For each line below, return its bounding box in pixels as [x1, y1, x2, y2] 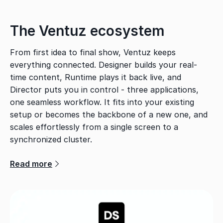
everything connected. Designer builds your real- [10, 59, 197, 70]
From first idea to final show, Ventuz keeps [10, 47, 176, 57]
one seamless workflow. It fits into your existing [10, 97, 194, 107]
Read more [10, 158, 52, 169]
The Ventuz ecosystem [10, 22, 165, 39]
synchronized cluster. [10, 134, 92, 144]
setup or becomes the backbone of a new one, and [10, 109, 208, 119]
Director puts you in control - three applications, [10, 84, 199, 95]
